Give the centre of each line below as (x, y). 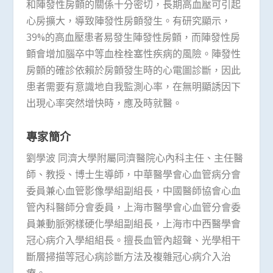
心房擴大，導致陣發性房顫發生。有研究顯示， (128, 20)
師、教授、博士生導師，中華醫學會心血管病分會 (133, 174)
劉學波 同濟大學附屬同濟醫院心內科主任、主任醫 (134, 158)
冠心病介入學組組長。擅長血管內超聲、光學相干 (133, 240)
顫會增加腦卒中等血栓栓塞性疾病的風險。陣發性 (133, 53)
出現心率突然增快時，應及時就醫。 (104, 103)
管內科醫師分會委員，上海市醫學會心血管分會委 (133, 207)
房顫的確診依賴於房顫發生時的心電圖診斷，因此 (133, 70)
